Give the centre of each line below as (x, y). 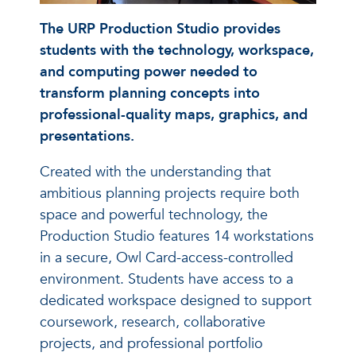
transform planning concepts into (150, 94)
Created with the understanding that (155, 172)
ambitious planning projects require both (170, 194)
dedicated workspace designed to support (176, 301)
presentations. (87, 137)
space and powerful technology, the (154, 215)
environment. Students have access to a (166, 280)
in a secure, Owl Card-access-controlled (166, 258)
